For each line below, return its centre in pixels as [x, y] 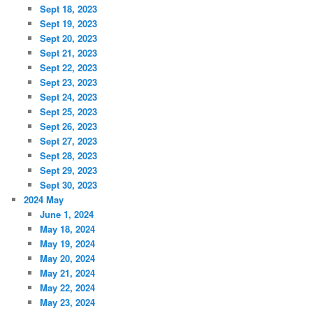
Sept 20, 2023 [68, 38]
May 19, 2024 [67, 243]
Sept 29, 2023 [68, 170]
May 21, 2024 [67, 272]
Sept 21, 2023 [68, 52]
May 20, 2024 [67, 258]
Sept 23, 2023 [68, 82]
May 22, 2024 [67, 287]
